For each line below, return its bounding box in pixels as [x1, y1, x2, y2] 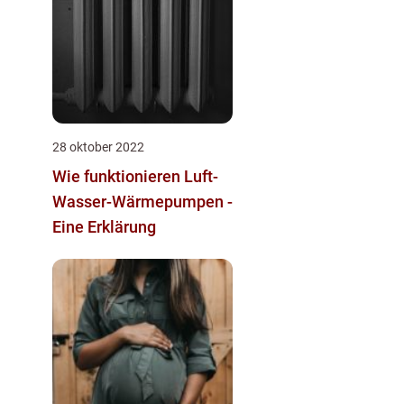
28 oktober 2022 [52, 140, 144, 155]
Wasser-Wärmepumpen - [52, 192, 233, 212]
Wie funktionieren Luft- [52, 167, 218, 187]
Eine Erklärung [52, 217, 156, 237]
